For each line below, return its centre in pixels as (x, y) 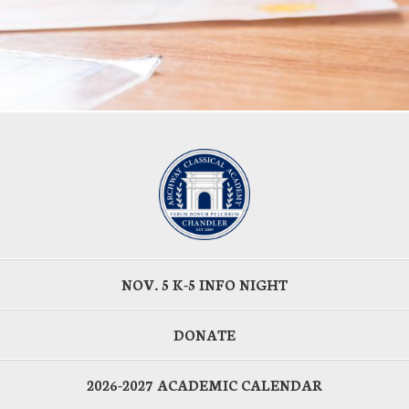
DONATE (204, 334)
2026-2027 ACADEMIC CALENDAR (204, 384)
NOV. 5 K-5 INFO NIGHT (204, 284)
